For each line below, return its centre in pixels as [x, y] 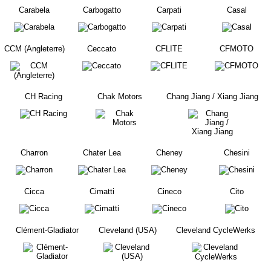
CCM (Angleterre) [34, 49]
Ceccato [102, 49]
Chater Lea [102, 153]
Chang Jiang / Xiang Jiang [212, 96]
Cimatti [102, 191]
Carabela [34, 10]
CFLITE [169, 49]
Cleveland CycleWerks [216, 230]
